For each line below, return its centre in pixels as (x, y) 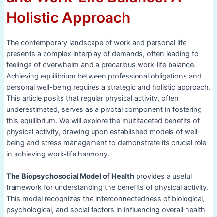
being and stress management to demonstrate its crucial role (106, 143)
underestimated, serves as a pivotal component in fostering (104, 109)
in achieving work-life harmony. (58, 154)
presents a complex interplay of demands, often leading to (102, 54)
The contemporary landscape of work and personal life (96, 42)
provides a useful (163, 176)
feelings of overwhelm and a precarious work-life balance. (101, 65)
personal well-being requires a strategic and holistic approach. (108, 87)
